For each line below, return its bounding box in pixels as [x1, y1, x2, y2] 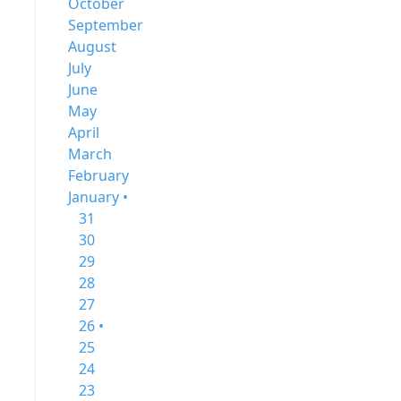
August [68, 37, 116, 56]
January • [68, 187, 128, 207]
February [68, 166, 129, 185]
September [68, 15, 143, 35]
